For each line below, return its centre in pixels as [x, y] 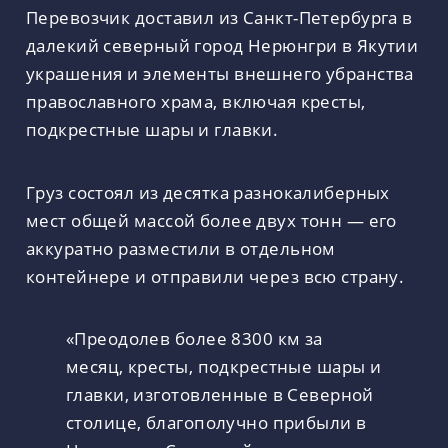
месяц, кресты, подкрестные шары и [224, 366]
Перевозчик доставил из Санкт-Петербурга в [219, 17]
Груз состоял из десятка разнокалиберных [208, 191]
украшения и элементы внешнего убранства [220, 73]
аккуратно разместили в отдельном [181, 247]
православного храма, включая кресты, [196, 101]
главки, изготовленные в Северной [220, 394]
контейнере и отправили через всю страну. [217, 275]
